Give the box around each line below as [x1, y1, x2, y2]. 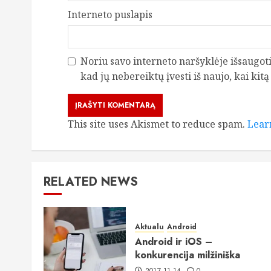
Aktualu [135, 221, 164, 233]
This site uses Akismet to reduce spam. [68, 117, 247, 131]
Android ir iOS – [135, 235, 212, 249]
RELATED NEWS [44, 173, 138, 191]
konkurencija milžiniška [135, 248, 240, 263]
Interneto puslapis [68, 8, 152, 22]
